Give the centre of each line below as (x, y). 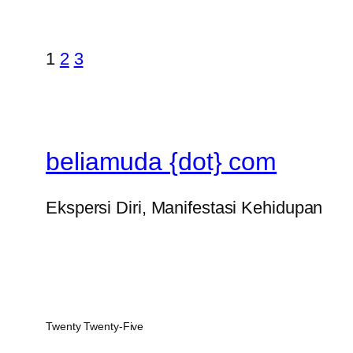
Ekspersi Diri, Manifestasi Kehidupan (184, 208)
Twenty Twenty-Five (95, 327)
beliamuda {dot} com (162, 161)
